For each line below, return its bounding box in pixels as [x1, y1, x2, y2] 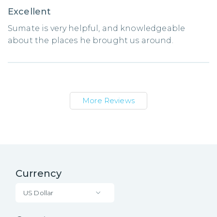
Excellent [8, 6, 51, 17]
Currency [15, 167, 62, 179]
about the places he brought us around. [8, 35, 173, 45]
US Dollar [23, 188, 54, 197]
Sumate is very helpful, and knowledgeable [8, 23, 186, 33]
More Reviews [82, 95, 135, 105]
